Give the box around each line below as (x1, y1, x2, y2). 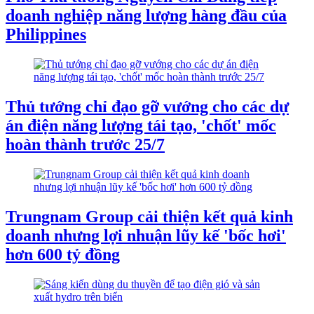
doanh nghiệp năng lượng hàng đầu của (6, 6, 287, 25)
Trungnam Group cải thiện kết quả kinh (6, 207, 293, 226)
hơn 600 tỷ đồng (6, 245, 120, 264)
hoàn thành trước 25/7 (6, 135, 165, 153)
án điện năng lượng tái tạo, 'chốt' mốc (6, 116, 276, 135)
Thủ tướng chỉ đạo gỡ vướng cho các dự (6, 97, 289, 116)
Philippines (6, 25, 86, 44)
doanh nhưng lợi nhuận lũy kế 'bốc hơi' (6, 226, 286, 245)
